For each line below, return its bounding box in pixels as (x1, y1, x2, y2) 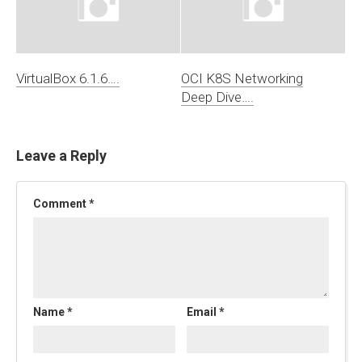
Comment (33, 196, 89, 210)
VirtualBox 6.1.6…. (16, 69, 120, 86)
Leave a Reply (16, 146, 107, 164)
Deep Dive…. (181, 88, 254, 105)
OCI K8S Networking (181, 69, 303, 86)
